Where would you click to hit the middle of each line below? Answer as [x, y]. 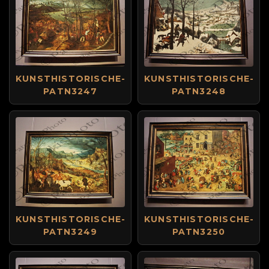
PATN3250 [199, 232]
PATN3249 [70, 232]
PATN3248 [199, 91]
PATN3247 [70, 91]
